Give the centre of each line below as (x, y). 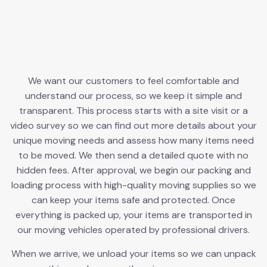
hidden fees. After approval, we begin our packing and (133, 170)
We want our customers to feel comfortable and (133, 80)
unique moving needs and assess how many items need (133, 140)
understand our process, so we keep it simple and (133, 95)
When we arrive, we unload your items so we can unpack (133, 253)
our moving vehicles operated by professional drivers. (133, 229)
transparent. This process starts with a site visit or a (133, 110)
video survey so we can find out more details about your (133, 125)
